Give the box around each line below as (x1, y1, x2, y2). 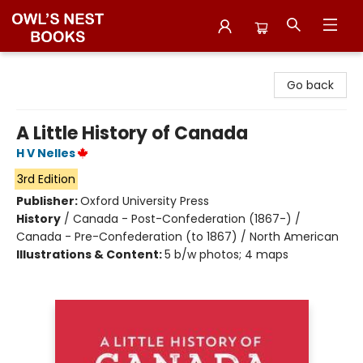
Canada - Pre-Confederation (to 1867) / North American (16, 228, 339, 245)
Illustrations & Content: (16, 246, 164, 263)
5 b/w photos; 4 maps (164, 246, 288, 263)
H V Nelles (16, 145, 75, 161)
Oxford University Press (80, 193, 209, 209)
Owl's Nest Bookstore (12, 59, 129, 75)
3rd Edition (16, 171, 75, 187)
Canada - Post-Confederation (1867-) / (73, 211, 301, 227)
